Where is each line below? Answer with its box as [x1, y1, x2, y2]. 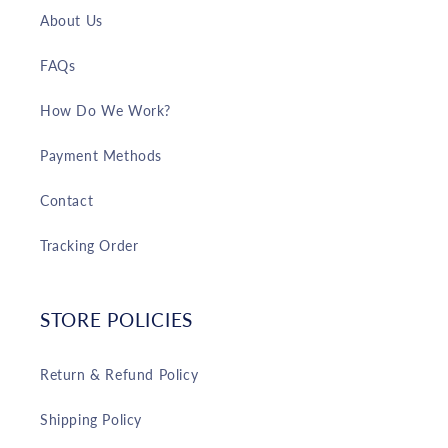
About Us [40, 12, 103, 30]
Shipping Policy [40, 411, 142, 429]
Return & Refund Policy [40, 366, 199, 384]
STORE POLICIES [40, 308, 194, 332]
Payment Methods [40, 147, 162, 165]
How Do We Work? [40, 102, 171, 120]
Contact [40, 192, 94, 210]
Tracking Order [40, 237, 139, 255]
